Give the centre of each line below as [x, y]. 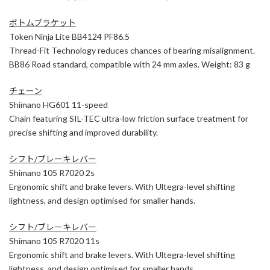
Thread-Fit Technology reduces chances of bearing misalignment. [132, 50]
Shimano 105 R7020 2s [52, 172]
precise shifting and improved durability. [83, 132]
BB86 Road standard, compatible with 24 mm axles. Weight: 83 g [130, 64]
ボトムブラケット [42, 22]
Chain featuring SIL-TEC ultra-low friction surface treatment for [129, 118]
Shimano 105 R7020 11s [54, 240]
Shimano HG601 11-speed [58, 104]
